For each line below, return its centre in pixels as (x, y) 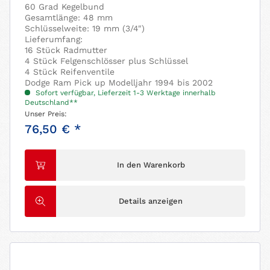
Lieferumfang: (54, 39)
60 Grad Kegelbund (65, 7)
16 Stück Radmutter (66, 50)
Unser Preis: (46, 114)
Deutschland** (52, 103)
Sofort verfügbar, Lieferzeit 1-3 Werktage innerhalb (125, 93)
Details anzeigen (151, 201)
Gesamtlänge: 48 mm (69, 18)
